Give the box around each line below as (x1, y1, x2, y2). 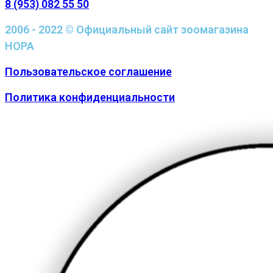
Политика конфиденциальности (5, 90, 175, 104)
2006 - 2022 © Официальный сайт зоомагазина (5, 23, 249, 36)
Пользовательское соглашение (5, 65, 172, 78)
